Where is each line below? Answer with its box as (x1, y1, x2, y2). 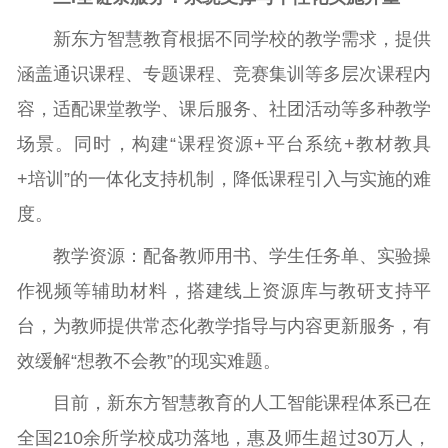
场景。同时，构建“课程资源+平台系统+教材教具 (16, 133, 432, 154)
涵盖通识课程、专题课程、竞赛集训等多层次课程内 (16, 63, 432, 84)
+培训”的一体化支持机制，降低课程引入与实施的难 (16, 168, 432, 189)
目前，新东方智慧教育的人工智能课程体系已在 (52, 393, 432, 414)
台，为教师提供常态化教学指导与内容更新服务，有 (16, 316, 432, 337)
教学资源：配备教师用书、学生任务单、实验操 (52, 246, 432, 267)
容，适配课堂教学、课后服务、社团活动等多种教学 (16, 98, 432, 119)
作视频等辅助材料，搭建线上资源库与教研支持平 (16, 281, 432, 302)
